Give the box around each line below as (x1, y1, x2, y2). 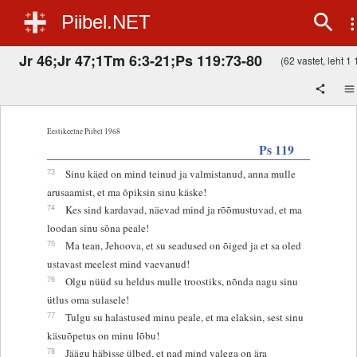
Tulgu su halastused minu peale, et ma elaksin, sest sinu (65, 309, 304, 324)
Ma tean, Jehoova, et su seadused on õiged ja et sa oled (65, 237, 301, 253)
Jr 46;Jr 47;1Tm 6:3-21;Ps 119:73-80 (19, 49, 262, 71)
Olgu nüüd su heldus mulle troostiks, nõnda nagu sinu (65, 273, 298, 288)
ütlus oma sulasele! (46, 292, 129, 307)
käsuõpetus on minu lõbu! (46, 328, 159, 343)
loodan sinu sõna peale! (46, 220, 149, 235)
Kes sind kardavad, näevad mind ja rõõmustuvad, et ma (65, 202, 302, 217)
